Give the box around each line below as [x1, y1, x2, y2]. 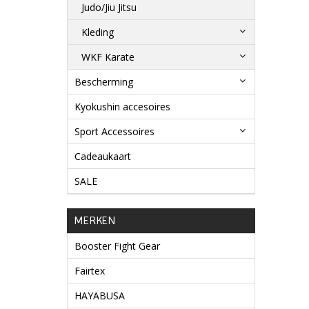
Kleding [81, 26, 114, 39]
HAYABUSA [74, 289, 125, 303]
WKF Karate [81, 50, 134, 64]
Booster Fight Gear [74, 239, 160, 253]
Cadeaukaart [74, 150, 131, 163]
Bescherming [74, 75, 133, 89]
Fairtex [74, 264, 105, 278]
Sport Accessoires [74, 125, 154, 139]
